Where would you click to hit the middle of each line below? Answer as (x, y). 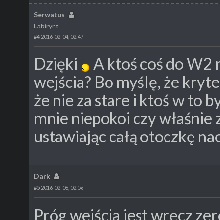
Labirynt (46, 26)
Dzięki (57, 64)
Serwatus (49, 14)
